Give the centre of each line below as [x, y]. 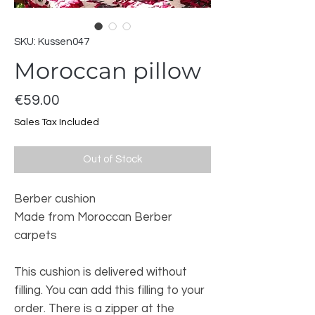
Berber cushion [55, 199]
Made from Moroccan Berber [93, 217]
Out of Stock [112, 159]
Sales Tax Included [57, 122]
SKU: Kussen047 [52, 41]
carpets [36, 235]
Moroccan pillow [108, 70]
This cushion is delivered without [101, 272]
